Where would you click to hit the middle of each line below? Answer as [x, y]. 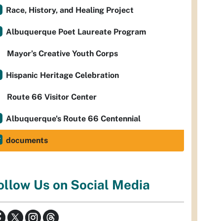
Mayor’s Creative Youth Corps [62, 54]
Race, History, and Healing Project [70, 10]
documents [27, 140]
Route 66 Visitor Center [52, 97]
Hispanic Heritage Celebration [62, 75]
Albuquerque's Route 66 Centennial [73, 119]
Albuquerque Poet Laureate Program [76, 32]
